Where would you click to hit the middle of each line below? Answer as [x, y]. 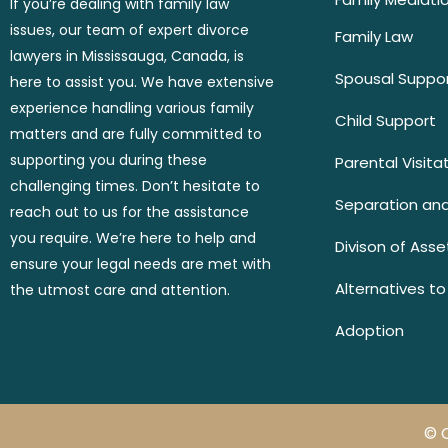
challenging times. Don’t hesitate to [135, 185]
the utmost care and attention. [120, 289]
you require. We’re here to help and [133, 237]
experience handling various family [132, 107]
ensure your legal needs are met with [140, 263]
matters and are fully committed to [136, 133]
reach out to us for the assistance [129, 211]
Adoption [369, 330]
